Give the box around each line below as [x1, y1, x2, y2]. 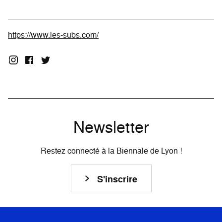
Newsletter [73, 116, 149, 138]
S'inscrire [97, 173, 137, 185]
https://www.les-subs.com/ [8, 29, 99, 40]
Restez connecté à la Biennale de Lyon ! [40, 145, 182, 156]
